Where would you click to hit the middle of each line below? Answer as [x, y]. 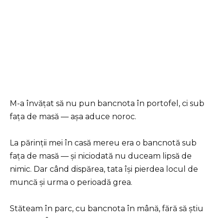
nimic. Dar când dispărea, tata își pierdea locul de [104, 169]
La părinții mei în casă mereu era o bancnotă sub [103, 143]
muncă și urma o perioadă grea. [71, 182]
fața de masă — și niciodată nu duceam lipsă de [101, 156]
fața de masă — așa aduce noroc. [73, 116]
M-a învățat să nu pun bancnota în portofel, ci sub [107, 103]
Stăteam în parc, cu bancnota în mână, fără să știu [107, 208]
